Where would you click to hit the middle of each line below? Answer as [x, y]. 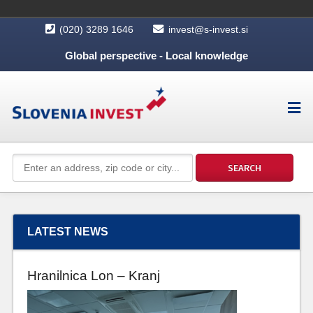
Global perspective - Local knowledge [156, 56]
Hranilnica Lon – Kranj [93, 276]
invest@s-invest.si [208, 29]
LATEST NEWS [67, 232]
